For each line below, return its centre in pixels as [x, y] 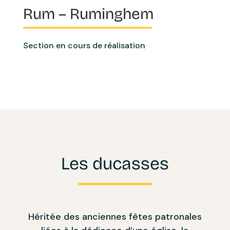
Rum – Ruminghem [88, 14]
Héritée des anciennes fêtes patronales [115, 216]
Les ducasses [115, 163]
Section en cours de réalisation [84, 45]
